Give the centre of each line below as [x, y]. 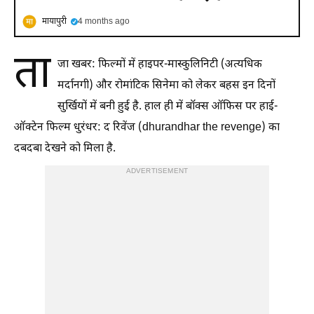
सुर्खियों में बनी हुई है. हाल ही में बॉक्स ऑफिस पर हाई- [168, 107]
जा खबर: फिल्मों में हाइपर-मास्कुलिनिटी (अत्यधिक [160, 64]
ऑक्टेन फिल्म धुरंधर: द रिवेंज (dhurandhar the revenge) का [147, 128]
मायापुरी [54, 21]
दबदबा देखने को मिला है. [65, 149]
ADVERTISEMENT [157, 171]
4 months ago [104, 21]
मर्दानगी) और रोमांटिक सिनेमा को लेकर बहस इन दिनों [166, 86]
